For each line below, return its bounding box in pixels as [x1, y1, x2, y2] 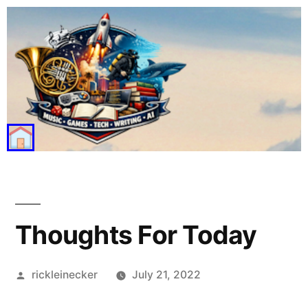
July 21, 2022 [131, 268, 201, 281]
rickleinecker [31, 268, 98, 281]
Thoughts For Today [15, 219, 257, 250]
